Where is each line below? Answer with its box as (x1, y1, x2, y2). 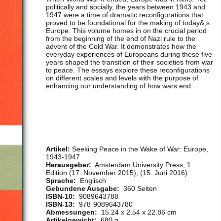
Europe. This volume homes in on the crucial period (46, 27, 207, 35)
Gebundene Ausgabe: (46, 184, 119, 192)
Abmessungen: (46, 208, 97, 216)
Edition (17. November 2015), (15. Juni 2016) (46, 169, 187, 177)
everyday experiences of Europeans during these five (46, 50, 212, 58)
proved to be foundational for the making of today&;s (46, 19, 210, 27)
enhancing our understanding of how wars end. (46, 82, 193, 90)
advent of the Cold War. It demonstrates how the (46, 42, 196, 50)
